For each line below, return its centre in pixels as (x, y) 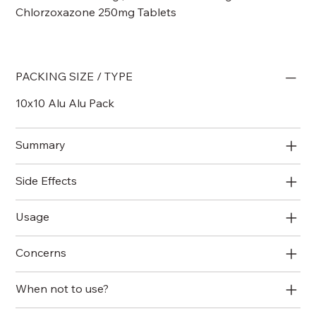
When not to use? (62, 288)
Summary (41, 144)
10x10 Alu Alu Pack (65, 103)
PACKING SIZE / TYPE (74, 76)
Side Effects (47, 180)
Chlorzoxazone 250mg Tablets (96, 12)
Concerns (41, 252)
